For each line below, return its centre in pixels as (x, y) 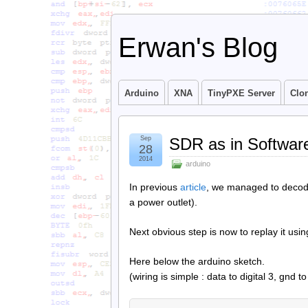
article (193, 187)
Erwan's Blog (198, 47)
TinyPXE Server (241, 93)
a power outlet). (163, 202)
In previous (155, 187)
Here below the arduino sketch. (197, 261)
